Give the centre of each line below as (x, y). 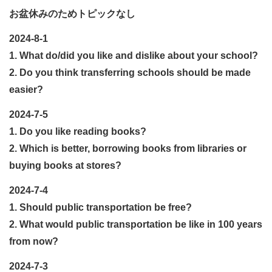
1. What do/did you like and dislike (88, 55)
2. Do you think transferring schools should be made (130, 72)
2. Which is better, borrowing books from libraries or (128, 148)
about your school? (213, 55)
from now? (34, 241)
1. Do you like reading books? (78, 131)
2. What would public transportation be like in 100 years (136, 224)
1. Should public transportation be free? (100, 207)
